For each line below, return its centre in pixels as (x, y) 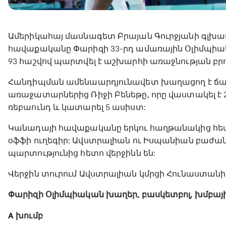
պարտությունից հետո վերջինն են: (82, 153)
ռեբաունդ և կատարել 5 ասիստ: (77, 107)
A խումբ (25, 216)
